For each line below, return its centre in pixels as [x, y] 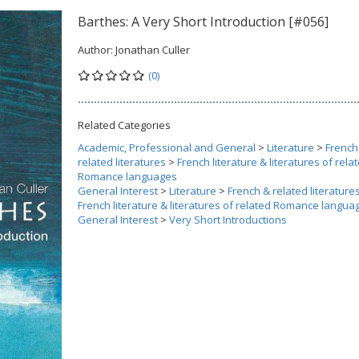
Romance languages [127, 176]
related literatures [122, 162]
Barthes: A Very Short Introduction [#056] [203, 22]
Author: [97, 50]
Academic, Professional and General [167, 147]
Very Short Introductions [228, 220]
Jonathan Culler [153, 50]
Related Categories [124, 125]
